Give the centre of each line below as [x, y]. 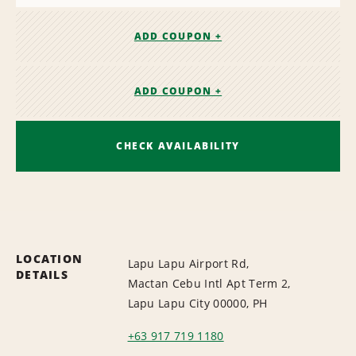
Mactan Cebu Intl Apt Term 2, [209, 283]
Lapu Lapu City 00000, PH [197, 303]
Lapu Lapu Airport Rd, [188, 263]
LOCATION [50, 258]
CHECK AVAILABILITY [178, 145]
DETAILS [42, 274]
